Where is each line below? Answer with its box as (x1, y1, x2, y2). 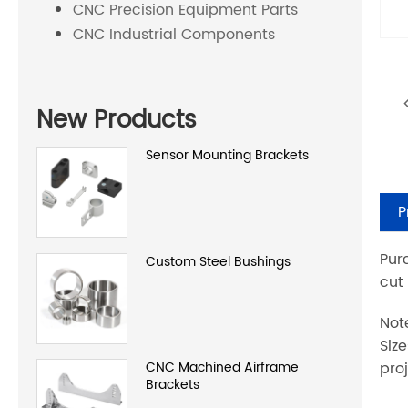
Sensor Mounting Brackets (146, 144, 309, 166)
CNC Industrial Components (73, 23, 275, 47)
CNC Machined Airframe (146, 357, 299, 379)
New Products (36, 100, 197, 140)
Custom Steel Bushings (146, 250, 291, 272)
